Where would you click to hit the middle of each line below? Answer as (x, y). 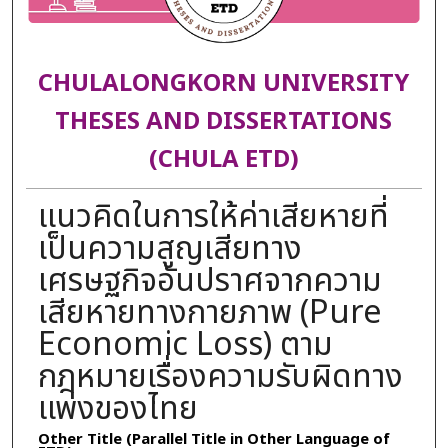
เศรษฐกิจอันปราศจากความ (209, 280)
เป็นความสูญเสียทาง (169, 248)
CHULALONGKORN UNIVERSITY (224, 84)
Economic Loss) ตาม (185, 344)
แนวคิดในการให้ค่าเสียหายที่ (213, 216)
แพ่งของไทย (117, 408)
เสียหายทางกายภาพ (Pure (209, 312)
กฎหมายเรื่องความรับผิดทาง (220, 376)
